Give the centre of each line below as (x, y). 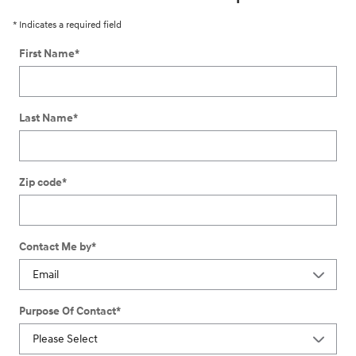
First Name (47, 53)
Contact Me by (55, 246)
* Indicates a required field (67, 25)
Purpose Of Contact (68, 311)
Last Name (46, 118)
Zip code (41, 182)
